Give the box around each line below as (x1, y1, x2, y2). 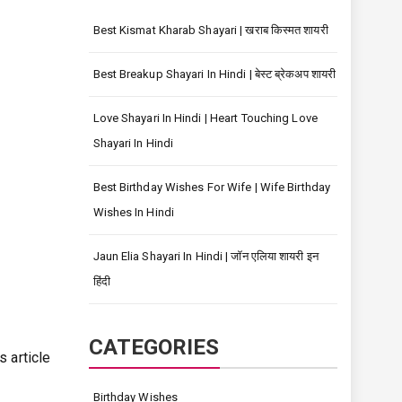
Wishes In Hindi (92, 205, 174, 219)
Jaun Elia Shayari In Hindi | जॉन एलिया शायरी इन (92, 249, 319, 263)
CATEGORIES (88, 335, 220, 360)
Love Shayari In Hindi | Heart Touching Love (92, 111, 318, 125)
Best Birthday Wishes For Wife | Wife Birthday (92, 180, 331, 194)
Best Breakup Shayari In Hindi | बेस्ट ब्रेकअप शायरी (92, 67, 336, 81)
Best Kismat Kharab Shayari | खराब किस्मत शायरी (92, 23, 328, 37)
